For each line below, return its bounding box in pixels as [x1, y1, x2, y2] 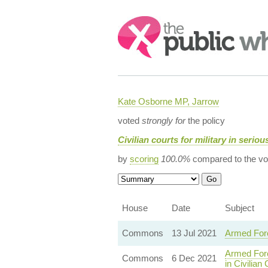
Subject [224, 203, 254, 213]
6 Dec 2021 [171, 253, 217, 263]
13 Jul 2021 [171, 228, 217, 238]
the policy [185, 115, 225, 126]
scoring [129, 154, 159, 164]
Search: [117, 17, 151, 27]
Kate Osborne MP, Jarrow [117, 96, 219, 106]
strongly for [141, 115, 185, 126]
